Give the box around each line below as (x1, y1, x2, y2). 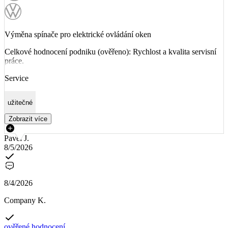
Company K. (4, 196, 46, 205)
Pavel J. (4, 134, 29, 143)
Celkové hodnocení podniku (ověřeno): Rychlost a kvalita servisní (5, 47, 216, 56)
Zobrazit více (9, 115, 47, 123)
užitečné (8, 98, 33, 106)
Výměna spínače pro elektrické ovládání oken (5, 30, 151, 39)
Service (5, 74, 28, 83)
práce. (5, 56, 24, 66)
